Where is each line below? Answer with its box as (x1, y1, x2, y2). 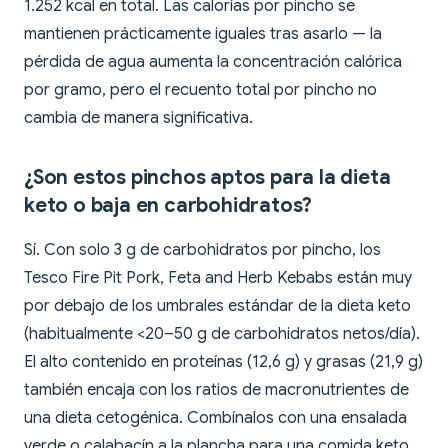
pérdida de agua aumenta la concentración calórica (24, 52, 402, 73)
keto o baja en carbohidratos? (24, 193, 313, 219)
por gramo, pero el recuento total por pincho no (24, 80, 377, 101)
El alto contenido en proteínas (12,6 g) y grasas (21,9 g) (24, 352, 423, 373)
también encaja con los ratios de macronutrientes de (24, 380, 409, 401)
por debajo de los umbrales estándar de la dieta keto (24, 296, 411, 317)
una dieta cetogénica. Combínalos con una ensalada (24, 408, 407, 429)
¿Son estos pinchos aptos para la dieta (24, 165, 391, 191)
